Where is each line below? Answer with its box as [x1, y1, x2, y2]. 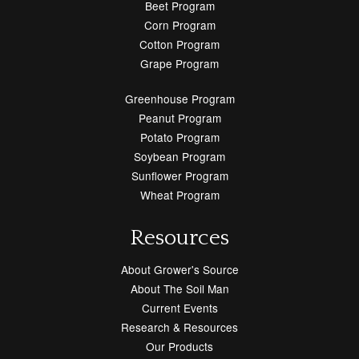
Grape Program [140, 55, 219, 72]
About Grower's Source [120, 260, 239, 277]
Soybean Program [134, 148, 225, 165]
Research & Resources [121, 318, 238, 335]
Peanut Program [138, 110, 221, 127]
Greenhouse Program [124, 91, 235, 107]
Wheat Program [139, 187, 220, 204]
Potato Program [139, 129, 220, 146]
